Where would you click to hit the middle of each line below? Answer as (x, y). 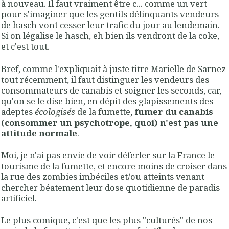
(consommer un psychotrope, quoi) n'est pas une (110, 122)
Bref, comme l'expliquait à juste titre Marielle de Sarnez (113, 68)
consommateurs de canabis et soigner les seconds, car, (111, 90)
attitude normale (39, 133)
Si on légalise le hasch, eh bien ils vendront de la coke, (110, 36)
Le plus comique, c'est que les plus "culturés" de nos (107, 220)
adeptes (18, 111)
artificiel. (20, 198)
